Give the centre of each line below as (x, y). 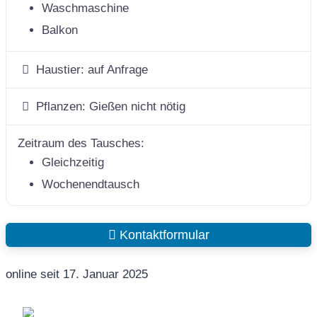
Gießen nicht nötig (138, 107)
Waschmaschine (85, 8)
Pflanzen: (63, 107)
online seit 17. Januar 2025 (77, 275)
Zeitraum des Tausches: (81, 144)
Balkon (60, 30)
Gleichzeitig (73, 163)
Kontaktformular (162, 235)
